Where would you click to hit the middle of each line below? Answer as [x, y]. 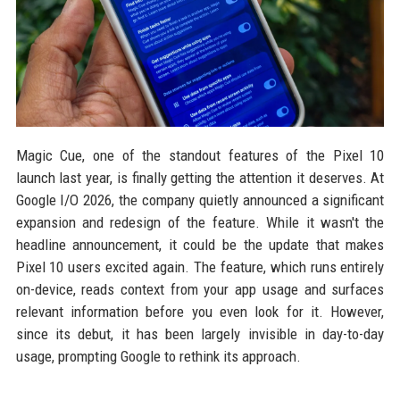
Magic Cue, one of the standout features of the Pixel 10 [200, 155]
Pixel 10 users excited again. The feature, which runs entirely [200, 267]
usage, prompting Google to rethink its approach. [158, 356]
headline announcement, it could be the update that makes [200, 244]
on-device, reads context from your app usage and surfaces [200, 289]
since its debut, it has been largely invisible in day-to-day [200, 333]
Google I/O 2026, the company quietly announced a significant [200, 200]
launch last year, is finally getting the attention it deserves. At [200, 177]
